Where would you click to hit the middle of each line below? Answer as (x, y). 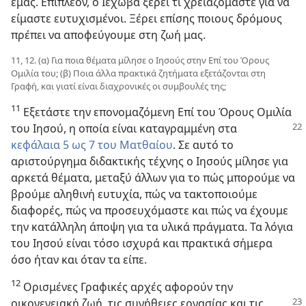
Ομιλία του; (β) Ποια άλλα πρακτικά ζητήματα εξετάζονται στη (138, 73)
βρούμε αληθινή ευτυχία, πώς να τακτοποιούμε (134, 194)
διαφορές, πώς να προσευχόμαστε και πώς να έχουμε (150, 210)
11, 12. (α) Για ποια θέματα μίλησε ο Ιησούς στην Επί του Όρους (140, 60)
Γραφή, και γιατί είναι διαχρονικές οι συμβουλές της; (119, 86)
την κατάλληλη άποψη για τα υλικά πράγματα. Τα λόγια (152, 226)
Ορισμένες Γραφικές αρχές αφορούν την (127, 287)
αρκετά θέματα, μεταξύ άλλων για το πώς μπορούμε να (153, 177)
